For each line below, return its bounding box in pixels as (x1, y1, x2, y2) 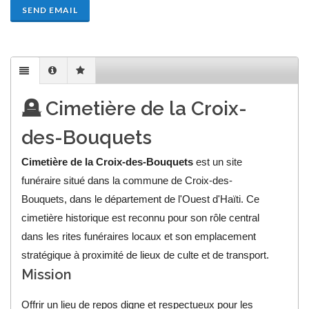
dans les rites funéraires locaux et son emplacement (21, 230, 257, 243)
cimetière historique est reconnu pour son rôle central (21, 212, 260, 224)
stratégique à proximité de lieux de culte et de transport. (21, 249, 270, 261)
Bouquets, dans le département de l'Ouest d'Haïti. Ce (21, 193, 260, 206)
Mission (21, 266, 72, 283)
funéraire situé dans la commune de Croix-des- (21, 175, 233, 187)
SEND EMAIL (22, 5, 78, 16)
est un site (193, 156, 243, 168)
